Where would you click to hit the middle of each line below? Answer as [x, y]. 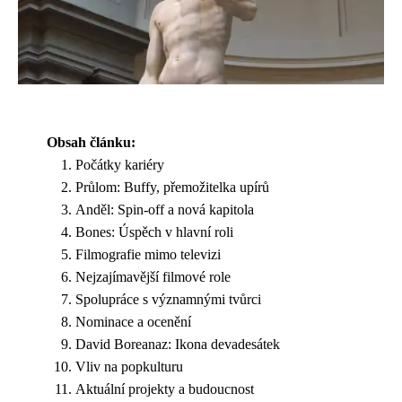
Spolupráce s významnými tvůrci [168, 299]
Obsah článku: [91, 142]
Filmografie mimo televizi [148, 254]
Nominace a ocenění [133, 321]
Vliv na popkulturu [129, 366]
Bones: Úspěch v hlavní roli [154, 232]
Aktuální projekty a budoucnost [165, 389]
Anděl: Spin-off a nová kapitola [165, 209]
